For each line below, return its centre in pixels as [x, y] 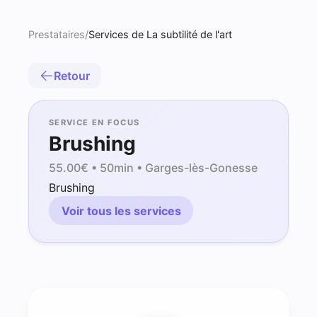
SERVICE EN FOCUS [94, 122]
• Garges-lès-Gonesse [196, 167]
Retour [72, 76]
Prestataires [57, 34]
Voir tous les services [121, 211]
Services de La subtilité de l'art [160, 34]
